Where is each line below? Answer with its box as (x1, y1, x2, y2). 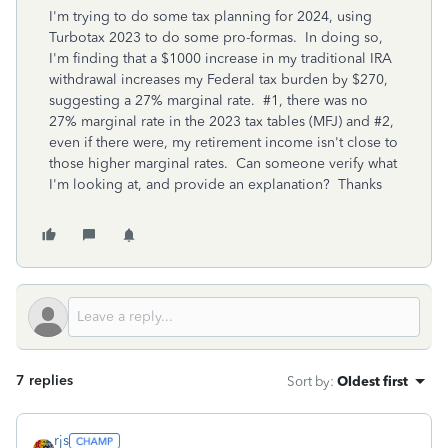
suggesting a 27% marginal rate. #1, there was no (49, 92, 368, 109)
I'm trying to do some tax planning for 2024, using (49, 8, 372, 25)
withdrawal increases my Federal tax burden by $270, (49, 71, 388, 88)
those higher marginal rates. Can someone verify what (49, 155, 397, 172)
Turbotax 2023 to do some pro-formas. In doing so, (49, 29, 383, 46)
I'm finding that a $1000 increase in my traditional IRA (49, 50, 392, 67)
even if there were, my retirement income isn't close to (49, 134, 398, 151)
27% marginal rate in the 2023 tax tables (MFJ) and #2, (49, 113, 394, 130)
